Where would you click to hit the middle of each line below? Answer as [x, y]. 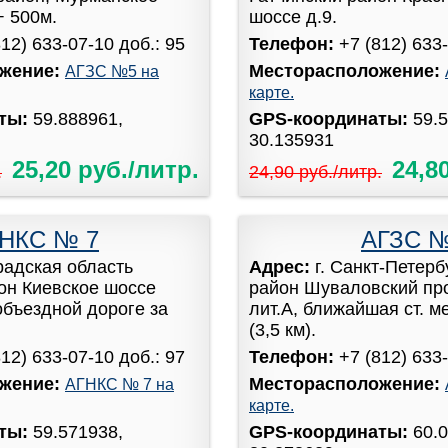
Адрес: [282, 266]
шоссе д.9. [293, 16]
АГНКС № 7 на [119, 384]
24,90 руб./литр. [315, 171]
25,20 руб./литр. [105, 169]
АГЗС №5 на [112, 71]
